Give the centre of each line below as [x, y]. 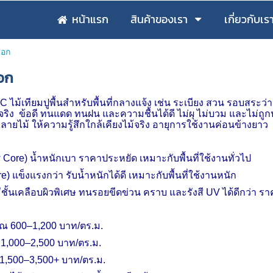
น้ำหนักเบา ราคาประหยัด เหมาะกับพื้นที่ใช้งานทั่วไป [140, 158]
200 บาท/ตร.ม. [71, 226]
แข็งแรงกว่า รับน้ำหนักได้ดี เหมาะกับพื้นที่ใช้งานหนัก [124, 175]
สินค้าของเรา [159, 19]
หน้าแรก [90, 19]
